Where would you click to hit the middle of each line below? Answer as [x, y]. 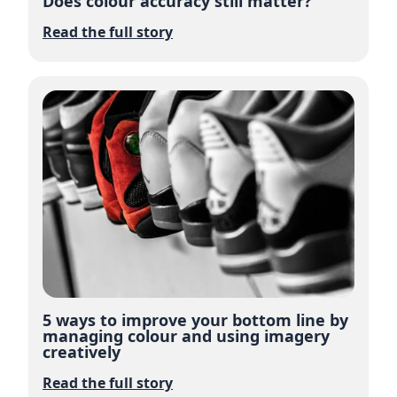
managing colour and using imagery [186, 336]
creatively [82, 352]
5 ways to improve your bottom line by [195, 320]
